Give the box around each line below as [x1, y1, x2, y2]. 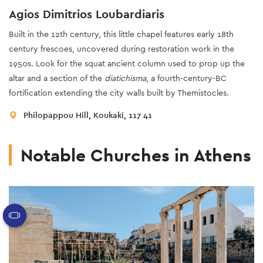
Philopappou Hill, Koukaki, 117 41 [23, 109, 152, 120]
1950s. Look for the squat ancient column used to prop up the [9, 58, 245, 69]
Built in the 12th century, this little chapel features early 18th [9, 28, 234, 39]
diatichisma [104, 72, 146, 83]
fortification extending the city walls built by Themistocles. [9, 87, 229, 98]
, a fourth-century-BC [146, 72, 227, 83]
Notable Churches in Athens [21, 143, 251, 166]
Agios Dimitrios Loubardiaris [9, 6, 164, 22]
